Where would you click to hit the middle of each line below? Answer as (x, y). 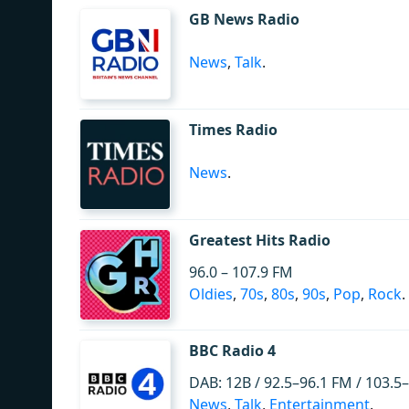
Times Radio (233, 130)
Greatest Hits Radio (260, 240)
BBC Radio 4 (232, 351)
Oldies (211, 294)
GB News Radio (244, 19)
